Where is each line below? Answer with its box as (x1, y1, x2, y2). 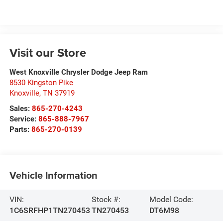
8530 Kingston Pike (9, 78, 73, 88)
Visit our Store (9, 44, 86, 62)
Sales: (9, 104, 32, 113)
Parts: (9, 125, 31, 134)
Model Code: (149, 195, 194, 205)
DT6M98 (149, 206, 180, 216)
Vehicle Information (9, 167, 98, 182)
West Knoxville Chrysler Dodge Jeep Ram (9, 68, 148, 77)
